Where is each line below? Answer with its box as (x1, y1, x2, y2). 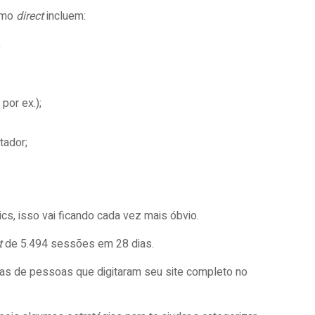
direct (16, 8, 44, 25)
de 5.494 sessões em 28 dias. (5, 236, 157, 252)
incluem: (44, 8, 89, 25)
